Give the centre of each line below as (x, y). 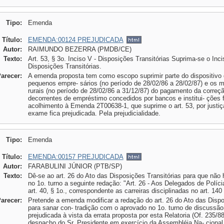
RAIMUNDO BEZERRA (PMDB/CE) (79, 49)
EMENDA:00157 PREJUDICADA (75, 157)
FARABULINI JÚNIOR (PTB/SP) (75, 166)
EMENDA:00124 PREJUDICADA (75, 40)
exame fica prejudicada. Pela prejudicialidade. (94, 113)
